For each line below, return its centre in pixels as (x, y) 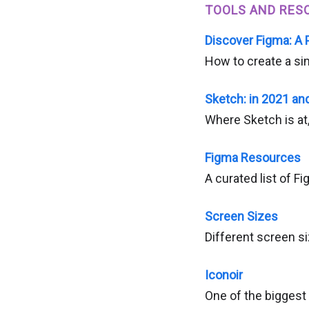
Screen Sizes (241, 216)
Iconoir (224, 275)
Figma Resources (253, 158)
